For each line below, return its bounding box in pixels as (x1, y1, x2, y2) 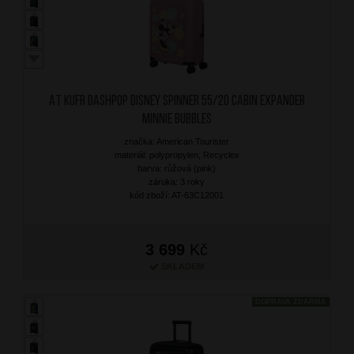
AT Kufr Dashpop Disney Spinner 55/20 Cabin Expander (48, 93, 305, 109)
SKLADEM (161, 261, 205, 271)
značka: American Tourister (124, 136, 230, 146)
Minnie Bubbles (141, 111, 212, 127)
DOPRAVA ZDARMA (255, 297, 327, 306)
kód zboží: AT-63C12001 (130, 190, 224, 200)
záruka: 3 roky (149, 176, 205, 186)
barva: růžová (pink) (137, 163, 217, 173)
